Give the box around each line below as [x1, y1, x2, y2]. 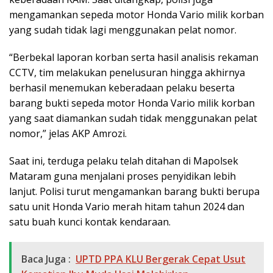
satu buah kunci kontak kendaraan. [9, 215, 171, 229]
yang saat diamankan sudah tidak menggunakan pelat [9, 112, 257, 126]
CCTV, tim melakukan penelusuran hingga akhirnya [9, 66, 245, 80]
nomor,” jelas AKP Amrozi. [9, 127, 127, 141]
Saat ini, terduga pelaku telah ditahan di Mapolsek [9, 154, 238, 168]
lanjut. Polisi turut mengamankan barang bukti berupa [9, 185, 260, 199]
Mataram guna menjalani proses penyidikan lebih [9, 169, 236, 183]
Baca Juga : [21, 252, 71, 266]
